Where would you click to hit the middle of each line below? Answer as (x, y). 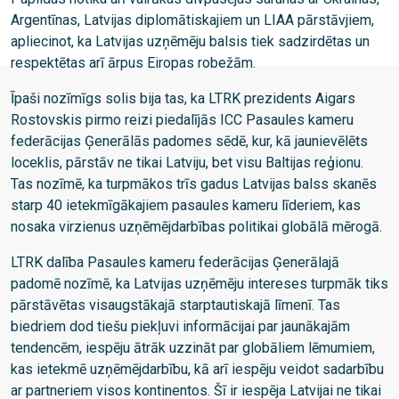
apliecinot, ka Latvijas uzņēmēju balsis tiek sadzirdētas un (190, 41)
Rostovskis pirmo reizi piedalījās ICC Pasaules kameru (182, 119)
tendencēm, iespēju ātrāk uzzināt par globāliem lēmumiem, (193, 347)
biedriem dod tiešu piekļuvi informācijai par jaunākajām (180, 326)
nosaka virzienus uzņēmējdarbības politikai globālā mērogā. (196, 226)
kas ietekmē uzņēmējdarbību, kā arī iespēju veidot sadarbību (197, 369)
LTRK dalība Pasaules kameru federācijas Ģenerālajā (175, 262)
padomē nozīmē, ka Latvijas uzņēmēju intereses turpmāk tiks (199, 283)
